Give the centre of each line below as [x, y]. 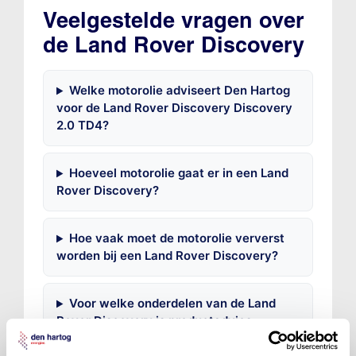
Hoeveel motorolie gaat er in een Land [178, 173]
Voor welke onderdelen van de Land [172, 304]
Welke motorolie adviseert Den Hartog [179, 91]
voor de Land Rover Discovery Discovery [174, 108]
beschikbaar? [95, 339]
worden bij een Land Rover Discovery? [167, 256]
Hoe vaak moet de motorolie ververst [176, 238]
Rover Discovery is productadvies [154, 321]
